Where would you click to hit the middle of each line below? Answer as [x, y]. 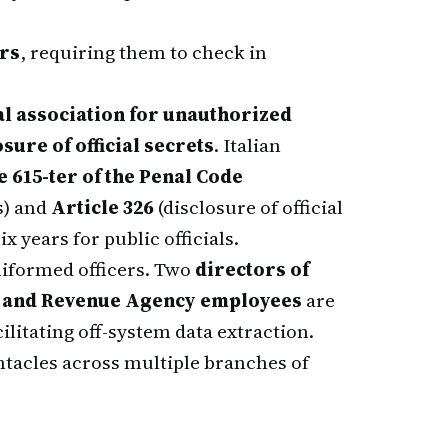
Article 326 [102, 207]
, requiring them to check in [143, 52]
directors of [252, 269]
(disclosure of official [248, 207]
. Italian [247, 145]
